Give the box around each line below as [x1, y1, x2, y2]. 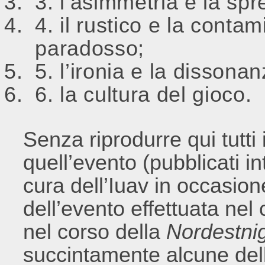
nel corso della [23, 219, 167, 244]
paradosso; [35, 35, 144, 60]
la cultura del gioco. [60, 82, 252, 106]
